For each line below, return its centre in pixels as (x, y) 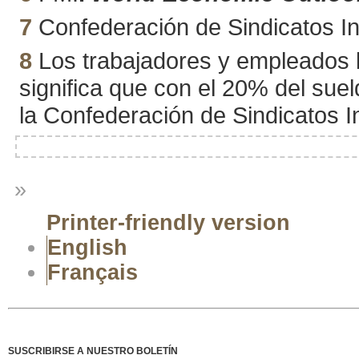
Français (93, 273)
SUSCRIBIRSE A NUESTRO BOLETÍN (93, 351)
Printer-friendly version (168, 223)
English (87, 248)
